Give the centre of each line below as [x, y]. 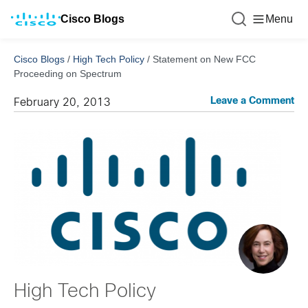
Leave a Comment [252, 101]
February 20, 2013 [62, 103]
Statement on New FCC [204, 59]
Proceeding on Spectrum [68, 74]
